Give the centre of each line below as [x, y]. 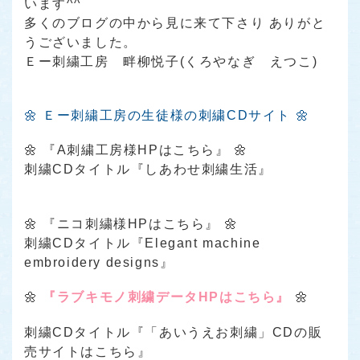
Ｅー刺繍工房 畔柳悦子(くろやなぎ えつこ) [171, 61]
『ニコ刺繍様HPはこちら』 [131, 223]
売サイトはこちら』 [88, 351]
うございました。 [81, 42]
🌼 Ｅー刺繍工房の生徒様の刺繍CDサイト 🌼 [167, 115]
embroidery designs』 [99, 262]
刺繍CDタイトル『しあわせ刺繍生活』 [148, 170]
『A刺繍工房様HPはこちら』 [136, 150]
